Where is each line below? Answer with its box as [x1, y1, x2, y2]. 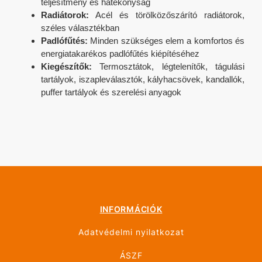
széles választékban [41, 23, 119, 33]
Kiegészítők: [41, 61, 92, 72]
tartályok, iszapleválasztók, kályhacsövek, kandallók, [41, 74, 244, 85]
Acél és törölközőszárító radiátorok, [89, 10, 244, 20]
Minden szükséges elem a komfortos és [88, 36, 244, 46]
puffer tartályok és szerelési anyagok [41, 87, 181, 98]
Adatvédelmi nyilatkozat [78, 227, 184, 237]
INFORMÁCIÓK [99, 204, 163, 215]
